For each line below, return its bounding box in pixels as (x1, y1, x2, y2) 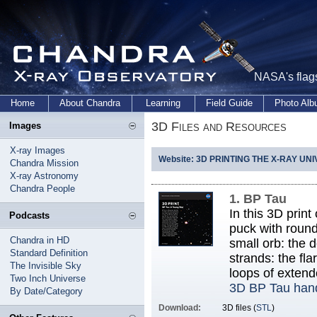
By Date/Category (10, 286, 83, 296)
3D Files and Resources (151, 120, 287, 134)
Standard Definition (10, 248, 88, 258)
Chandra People (10, 183, 75, 194)
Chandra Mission (10, 158, 79, 168)
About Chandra (59, 98, 121, 108)
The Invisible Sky (10, 260, 81, 271)
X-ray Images (10, 145, 65, 156)
